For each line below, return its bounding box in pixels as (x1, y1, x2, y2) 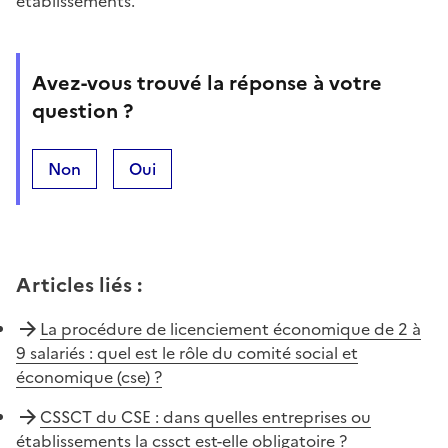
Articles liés (16, 269, 132, 300)
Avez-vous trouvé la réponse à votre (32, 67, 382, 98)
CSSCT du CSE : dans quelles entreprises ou (40, 404, 371, 429)
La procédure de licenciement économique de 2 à (40, 316, 421, 341)
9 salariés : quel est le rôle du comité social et (16, 340, 358, 365)
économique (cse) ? (16, 364, 162, 389)
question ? (32, 95, 133, 126)
